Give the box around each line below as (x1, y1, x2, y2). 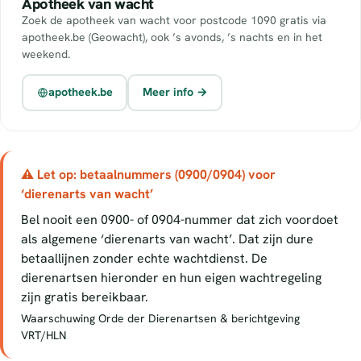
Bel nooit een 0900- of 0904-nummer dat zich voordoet (21, 210, 338, 228)
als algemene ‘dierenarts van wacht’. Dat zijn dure (21, 230, 313, 247)
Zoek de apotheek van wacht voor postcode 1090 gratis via (22, 12, 326, 27)
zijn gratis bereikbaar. (21, 288, 148, 305)
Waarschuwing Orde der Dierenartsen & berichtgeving (21, 310, 300, 326)
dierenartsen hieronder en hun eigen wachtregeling (21, 268, 322, 286)
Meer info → (142, 85, 208, 100)
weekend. (22, 46, 70, 61)
